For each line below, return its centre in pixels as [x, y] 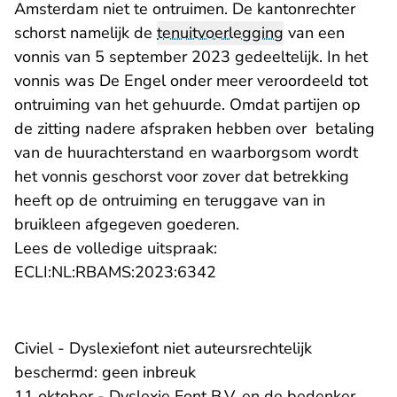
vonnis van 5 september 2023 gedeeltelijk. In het [191, 57]
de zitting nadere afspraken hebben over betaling [195, 129]
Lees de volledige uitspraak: [116, 249]
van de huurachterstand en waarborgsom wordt [186, 153]
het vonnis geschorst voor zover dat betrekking [182, 177]
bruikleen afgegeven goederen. [129, 225]
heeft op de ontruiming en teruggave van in [170, 201]
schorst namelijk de [86, 33]
